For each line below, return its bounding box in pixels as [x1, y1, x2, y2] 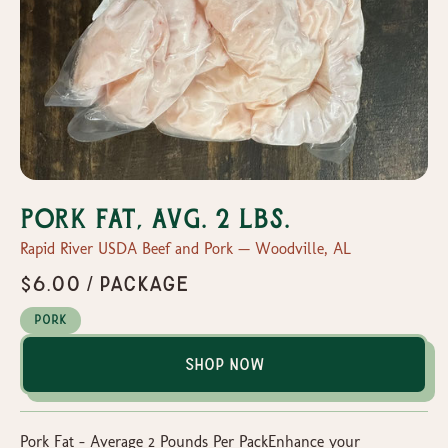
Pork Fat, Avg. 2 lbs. [20, 206, 290, 234]
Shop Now [184, 356, 264, 372]
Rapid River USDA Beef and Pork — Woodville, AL [20, 238, 351, 258]
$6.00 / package [20, 274, 188, 293]
